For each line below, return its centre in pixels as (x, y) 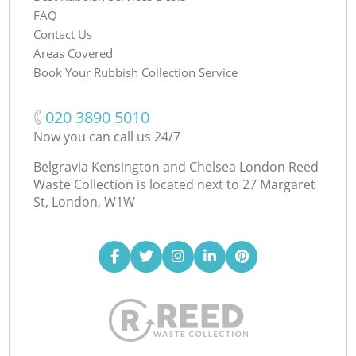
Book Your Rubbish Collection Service (136, 72)
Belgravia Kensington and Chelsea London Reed (176, 166)
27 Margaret (279, 184)
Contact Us (63, 34)
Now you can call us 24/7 (107, 136)
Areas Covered (74, 53)
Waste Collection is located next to (137, 184)
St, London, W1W (85, 201)
